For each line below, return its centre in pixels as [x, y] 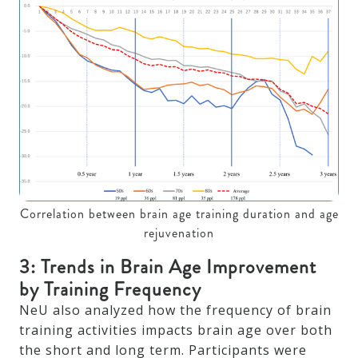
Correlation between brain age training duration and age [179, 213]
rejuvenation [179, 233]
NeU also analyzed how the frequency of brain [175, 310]
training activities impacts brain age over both [176, 330]
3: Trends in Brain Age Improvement [168, 267]
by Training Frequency [110, 289]
